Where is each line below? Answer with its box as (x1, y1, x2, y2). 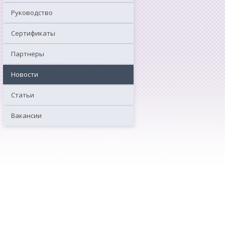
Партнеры (11, 49, 45, 58)
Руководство (11, 8, 53, 17)
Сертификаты (11, 28, 56, 38)
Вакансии (11, 110, 42, 120)
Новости (11, 69, 39, 79)
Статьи (11, 90, 35, 99)
